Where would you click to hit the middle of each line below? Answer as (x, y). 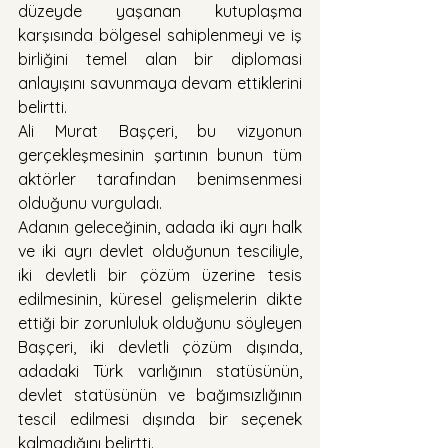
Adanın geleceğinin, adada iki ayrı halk (160, 226)
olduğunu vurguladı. (90, 202)
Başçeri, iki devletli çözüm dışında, (160, 346)
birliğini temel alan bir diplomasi (160, 58)
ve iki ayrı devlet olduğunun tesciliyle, (160, 250)
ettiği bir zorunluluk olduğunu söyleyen (160, 322)
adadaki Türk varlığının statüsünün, (160, 370)
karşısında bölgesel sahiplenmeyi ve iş (160, 34)
